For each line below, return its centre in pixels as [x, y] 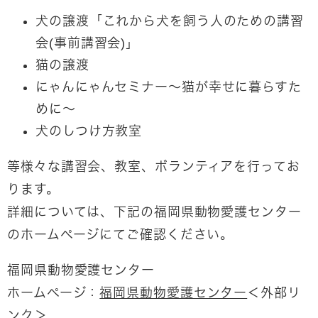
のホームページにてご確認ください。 [121, 235]
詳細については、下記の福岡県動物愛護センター [154, 212]
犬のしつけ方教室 [89, 131]
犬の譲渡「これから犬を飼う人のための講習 [170, 21]
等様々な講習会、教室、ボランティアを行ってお [154, 167]
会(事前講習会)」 [88, 43]
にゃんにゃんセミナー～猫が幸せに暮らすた [169, 87]
